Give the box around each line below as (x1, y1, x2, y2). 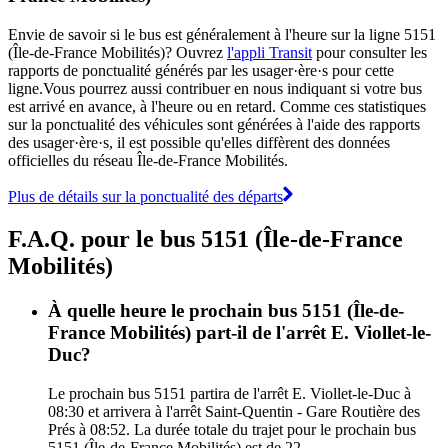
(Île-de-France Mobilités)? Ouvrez (8, 43, 227, 61)
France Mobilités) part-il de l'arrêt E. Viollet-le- (48, 321, 431, 343)
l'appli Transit (227, 43, 312, 61)
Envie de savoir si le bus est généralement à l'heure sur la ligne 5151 (8, 25, 436, 43)
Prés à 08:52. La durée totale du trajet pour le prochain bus (48, 420, 416, 438)
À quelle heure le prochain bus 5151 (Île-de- (48, 299, 404, 321)
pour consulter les (312, 43, 427, 61)
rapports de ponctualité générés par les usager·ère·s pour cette (8, 61, 394, 79)
